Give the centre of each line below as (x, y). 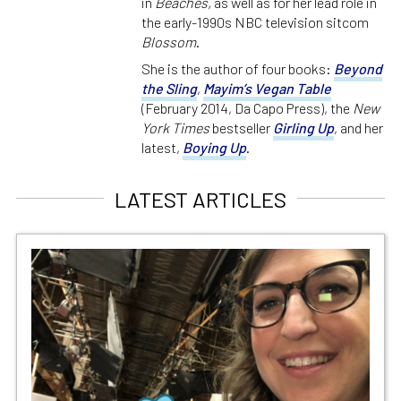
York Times (176, 127)
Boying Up (215, 147)
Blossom (169, 41)
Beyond (358, 68)
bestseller (242, 127)
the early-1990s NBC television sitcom (256, 21)
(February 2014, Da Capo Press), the (247, 107)
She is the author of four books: (238, 68)
